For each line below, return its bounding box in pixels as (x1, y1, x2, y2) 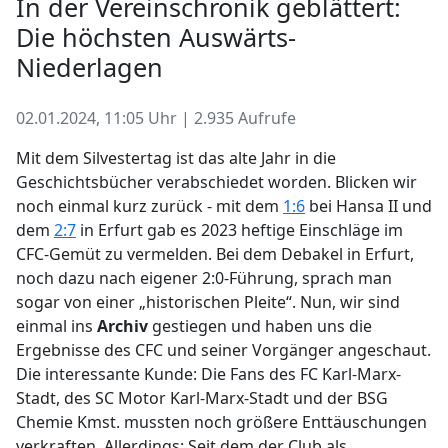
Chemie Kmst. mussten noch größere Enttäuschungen (16, 411, 427, 433)
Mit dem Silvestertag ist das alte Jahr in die (16, 147, 336, 169)
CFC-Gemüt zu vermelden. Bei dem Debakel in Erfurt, (16, 243, 414, 265)
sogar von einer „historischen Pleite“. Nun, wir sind (16, 291, 400, 313)
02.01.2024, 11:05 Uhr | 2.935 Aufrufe (16, 107, 296, 129)
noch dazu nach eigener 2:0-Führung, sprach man (16, 267, 392, 289)
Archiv (97, 315, 148, 337)
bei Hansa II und (305, 195, 432, 217)
